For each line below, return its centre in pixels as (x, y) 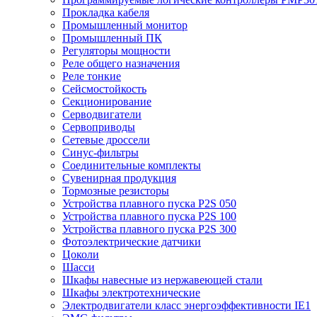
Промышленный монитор (125, 25)
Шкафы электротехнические (131, 292)
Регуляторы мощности (116, 50)
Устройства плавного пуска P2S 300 (149, 229)
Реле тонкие (92, 76)
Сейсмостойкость (104, 88)
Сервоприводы (99, 127)
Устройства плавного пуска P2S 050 (149, 203)
